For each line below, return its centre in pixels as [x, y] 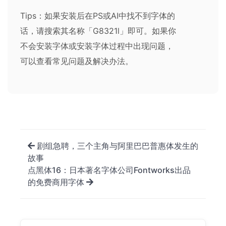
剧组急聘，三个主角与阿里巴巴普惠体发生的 [117, 146]
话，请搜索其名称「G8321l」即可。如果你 [98, 31]
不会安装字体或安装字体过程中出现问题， [97, 46]
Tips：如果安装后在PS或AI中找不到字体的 [98, 15]
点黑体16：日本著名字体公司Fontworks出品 [109, 170]
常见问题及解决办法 [89, 61]
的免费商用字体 [57, 182]
